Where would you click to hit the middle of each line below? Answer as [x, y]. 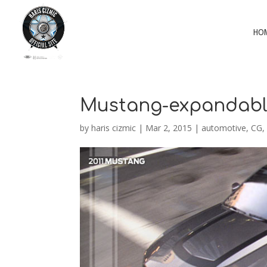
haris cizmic [114, 128]
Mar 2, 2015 [169, 128]
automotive [224, 128]
